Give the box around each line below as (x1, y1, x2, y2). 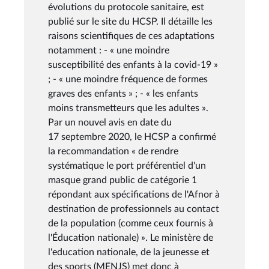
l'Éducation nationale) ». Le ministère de (48, 232, 213, 243)
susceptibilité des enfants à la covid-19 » (48, 59, 218, 70)
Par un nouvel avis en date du (48, 117, 172, 127)
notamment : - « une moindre (48, 45, 169, 55)
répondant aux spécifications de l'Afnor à (48, 189, 220, 199)
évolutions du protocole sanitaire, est (48, 2, 204, 12)
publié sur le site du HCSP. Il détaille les (48, 16, 213, 26)
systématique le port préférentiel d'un (48, 160, 206, 171)
